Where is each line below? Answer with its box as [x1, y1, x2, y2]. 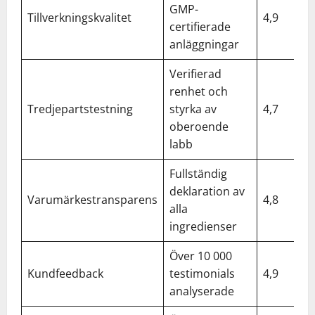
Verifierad [169, 65, 221, 82]
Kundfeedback [27, 265, 103, 281]
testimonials [169, 265, 235, 281]
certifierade [169, 18, 231, 34]
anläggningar [169, 36, 239, 52]
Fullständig [169, 165, 227, 181]
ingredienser [169, 218, 237, 234]
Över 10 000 [169, 247, 232, 264]
